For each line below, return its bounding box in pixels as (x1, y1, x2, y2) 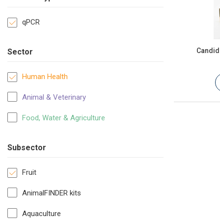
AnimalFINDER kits (22, 189, 81, 198)
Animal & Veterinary (22, 93, 86, 102)
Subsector (7, 143, 46, 153)
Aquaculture (22, 209, 61, 219)
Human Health (22, 72, 68, 82)
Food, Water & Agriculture (22, 113, 105, 123)
